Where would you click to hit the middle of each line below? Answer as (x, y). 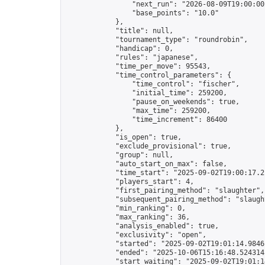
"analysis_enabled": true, (142, 226)
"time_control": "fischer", (153, 84)
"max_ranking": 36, (128, 217)
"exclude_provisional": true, (148, 146)
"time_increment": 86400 (146, 119)
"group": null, (119, 155)
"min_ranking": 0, (126, 208)
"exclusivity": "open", (136, 235)
